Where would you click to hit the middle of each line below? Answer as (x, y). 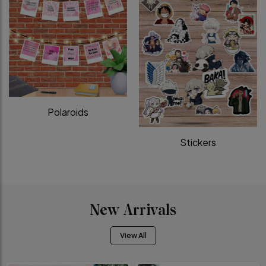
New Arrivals (133, 211)
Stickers (198, 142)
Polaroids (68, 112)
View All (133, 235)
